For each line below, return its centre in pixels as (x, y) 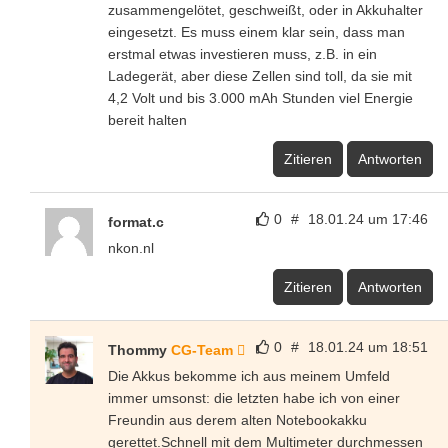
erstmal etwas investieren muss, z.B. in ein (242, 53)
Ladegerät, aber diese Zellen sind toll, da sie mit (260, 75)
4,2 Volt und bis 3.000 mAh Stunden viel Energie (260, 97)
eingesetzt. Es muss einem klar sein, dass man (256, 31)
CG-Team (202, 349)
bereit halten (147, 119)
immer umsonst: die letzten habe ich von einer (254, 397)
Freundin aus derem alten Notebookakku (237, 419)
